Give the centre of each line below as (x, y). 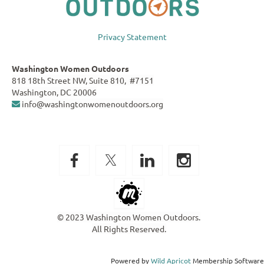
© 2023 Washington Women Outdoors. (129, 217)
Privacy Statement (132, 36)
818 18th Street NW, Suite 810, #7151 (83, 80)
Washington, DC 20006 (54, 92)
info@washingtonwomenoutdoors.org (92, 103)
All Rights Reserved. (129, 228)
